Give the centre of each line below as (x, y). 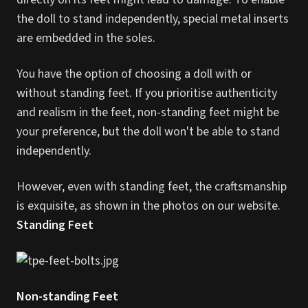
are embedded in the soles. (86, 38)
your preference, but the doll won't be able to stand (148, 132)
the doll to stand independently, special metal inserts (153, 19)
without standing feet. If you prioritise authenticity (147, 93)
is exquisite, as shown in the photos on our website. (148, 206)
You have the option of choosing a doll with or (134, 74)
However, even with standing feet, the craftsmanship (152, 187)
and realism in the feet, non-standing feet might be (148, 112)
